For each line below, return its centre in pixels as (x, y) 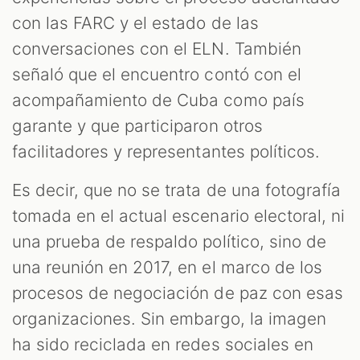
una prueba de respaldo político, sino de (169, 241)
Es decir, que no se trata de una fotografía (176, 190)
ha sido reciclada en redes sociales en (163, 344)
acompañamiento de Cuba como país (158, 100)
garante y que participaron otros (137, 125)
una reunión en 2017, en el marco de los (167, 267)
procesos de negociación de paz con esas (178, 292)
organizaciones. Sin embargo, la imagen (169, 318)
